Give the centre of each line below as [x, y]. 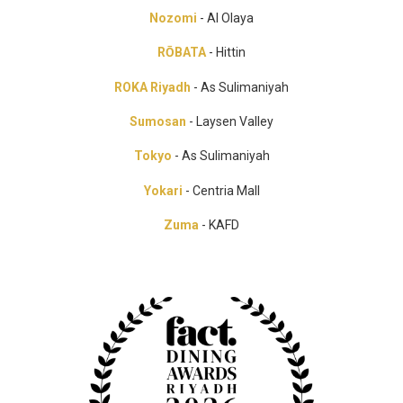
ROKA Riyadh [154, 87]
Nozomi [173, 18]
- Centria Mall [221, 190]
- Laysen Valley [230, 121]
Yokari [163, 190]
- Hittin [226, 53]
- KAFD [219, 225]
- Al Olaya [225, 18]
